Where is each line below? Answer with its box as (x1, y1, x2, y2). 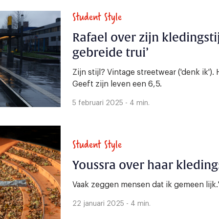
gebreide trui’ (72, 45, 149, 60)
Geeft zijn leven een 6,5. (72, 80, 162, 88)
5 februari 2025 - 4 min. (72, 99, 150, 107)
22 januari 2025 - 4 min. (72, 200, 151, 207)
